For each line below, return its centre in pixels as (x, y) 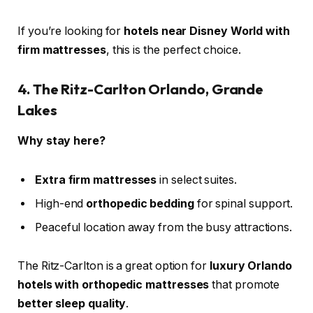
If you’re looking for (71, 31)
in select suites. (197, 180)
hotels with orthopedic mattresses (114, 285)
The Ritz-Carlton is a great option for (114, 266)
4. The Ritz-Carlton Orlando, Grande (141, 89)
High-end (61, 203)
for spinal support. (243, 203)
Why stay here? (61, 140)
